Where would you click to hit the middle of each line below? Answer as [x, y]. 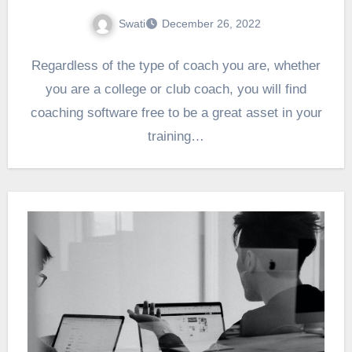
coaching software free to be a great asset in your [176, 113]
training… [176, 137]
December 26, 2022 [211, 24]
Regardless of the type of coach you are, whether [176, 66]
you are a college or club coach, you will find [176, 90]
